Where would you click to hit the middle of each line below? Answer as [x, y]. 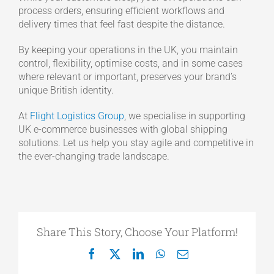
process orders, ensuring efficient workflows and [121, 11]
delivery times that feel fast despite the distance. [121, 24]
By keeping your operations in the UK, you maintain [128, 50]
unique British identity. [66, 91]
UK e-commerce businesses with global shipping [123, 130]
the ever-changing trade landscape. [94, 157]
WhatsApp [188, 254]
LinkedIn [163, 254]
